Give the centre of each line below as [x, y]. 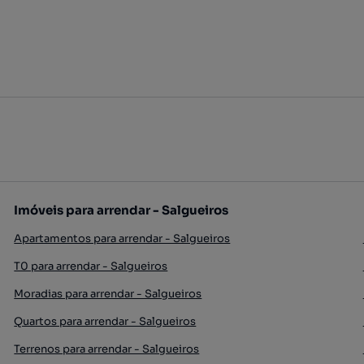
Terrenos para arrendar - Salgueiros [107, 349]
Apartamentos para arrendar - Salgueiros [122, 238]
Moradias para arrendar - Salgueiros [108, 294]
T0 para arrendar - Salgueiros [91, 266]
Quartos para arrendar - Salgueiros [105, 321]
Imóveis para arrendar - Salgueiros [121, 210]
